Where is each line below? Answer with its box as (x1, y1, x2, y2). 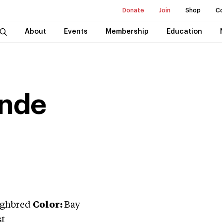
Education (166, 28, 202, 35)
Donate (122, 7, 144, 13)
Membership (105, 28, 149, 35)
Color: (33, 201, 62, 210)
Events (63, 28, 88, 35)
